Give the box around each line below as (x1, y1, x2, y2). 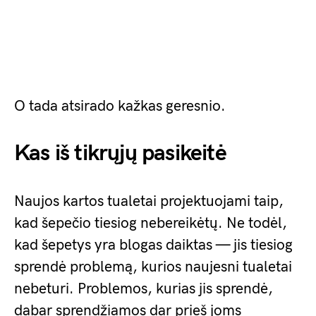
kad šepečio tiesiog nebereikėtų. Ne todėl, (14, 214, 287, 232)
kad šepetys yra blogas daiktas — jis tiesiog (14, 236, 293, 254)
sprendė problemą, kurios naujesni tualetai (14, 258, 292, 276)
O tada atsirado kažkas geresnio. (14, 97, 226, 115)
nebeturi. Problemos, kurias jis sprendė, (14, 280, 273, 298)
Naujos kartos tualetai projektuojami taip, (14, 193, 284, 210)
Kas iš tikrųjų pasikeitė (14, 140, 226, 167)
